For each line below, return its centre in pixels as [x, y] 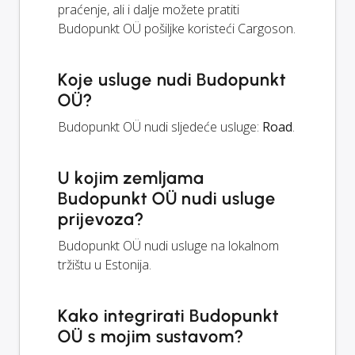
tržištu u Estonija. [105, 264]
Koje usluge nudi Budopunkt [172, 79]
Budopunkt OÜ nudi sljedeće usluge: [160, 126]
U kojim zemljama [132, 177]
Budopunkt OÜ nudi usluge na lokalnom [168, 245]
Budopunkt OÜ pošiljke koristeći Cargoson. [177, 28]
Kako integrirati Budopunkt [168, 315]
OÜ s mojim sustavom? [151, 336]
